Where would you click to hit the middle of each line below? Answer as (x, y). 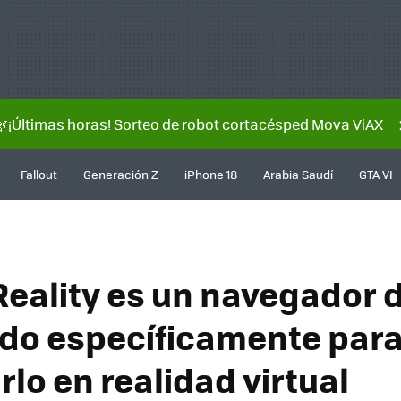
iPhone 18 (211, 174)
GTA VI (376, 174)
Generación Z (121, 174)
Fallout (39, 174)
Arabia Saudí (298, 174)
